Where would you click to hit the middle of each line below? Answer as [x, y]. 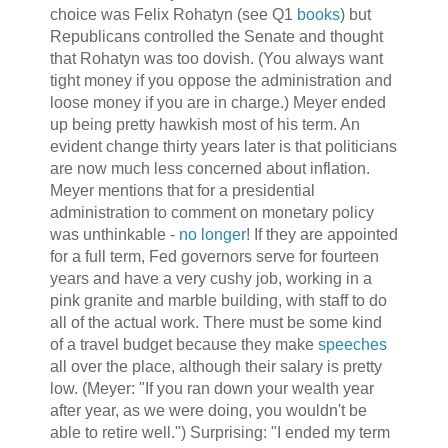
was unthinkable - [114, 235]
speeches [352, 345]
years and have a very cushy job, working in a [210, 279]
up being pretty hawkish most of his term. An [204, 125]
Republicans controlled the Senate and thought [216, 37]
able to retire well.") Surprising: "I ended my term [219, 433]
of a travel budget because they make [183, 345]
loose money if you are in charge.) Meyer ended [217, 103]
